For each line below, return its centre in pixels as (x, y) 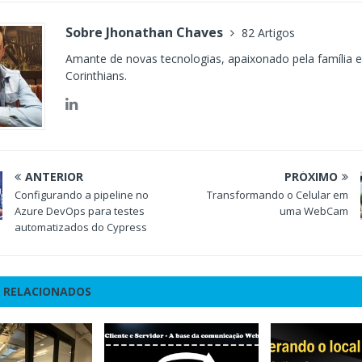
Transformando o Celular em (277, 194)
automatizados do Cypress (81, 227)
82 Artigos (269, 32)
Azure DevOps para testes (80, 210)
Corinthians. (97, 75)
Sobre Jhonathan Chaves (146, 32)
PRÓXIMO (311, 176)
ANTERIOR (55, 176)
